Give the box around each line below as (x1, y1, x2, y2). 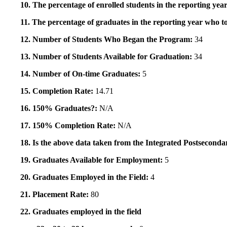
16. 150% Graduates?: (20, 104, 99, 113)
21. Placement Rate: (20, 190, 91, 199)
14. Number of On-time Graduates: (20, 69, 142, 79)
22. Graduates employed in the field (20, 207, 141, 216)
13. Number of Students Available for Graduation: (20, 52, 194, 61)
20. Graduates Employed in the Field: (20, 173, 150, 182)
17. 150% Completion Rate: (20, 121, 118, 130)
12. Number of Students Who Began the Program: (20, 35, 195, 44)
